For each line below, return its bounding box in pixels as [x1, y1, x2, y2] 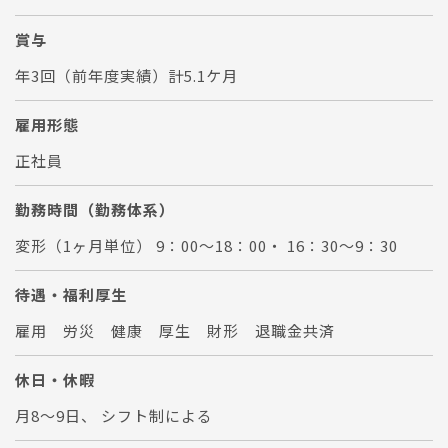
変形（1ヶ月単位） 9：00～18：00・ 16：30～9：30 [15, 234, 398, 256]
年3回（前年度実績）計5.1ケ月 [15, 64, 238, 86]
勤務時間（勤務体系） [15, 198, 175, 220]
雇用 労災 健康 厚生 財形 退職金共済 [15, 319, 335, 341]
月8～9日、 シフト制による [15, 404, 213, 426]
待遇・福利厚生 [15, 283, 127, 305]
